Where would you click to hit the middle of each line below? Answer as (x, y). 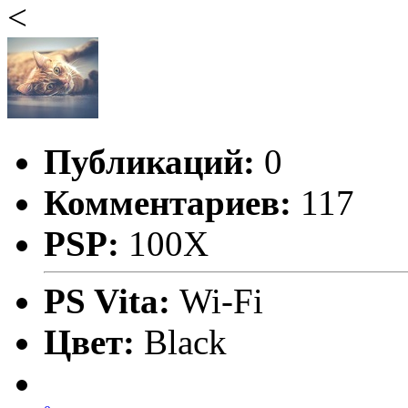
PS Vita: (112, 301)
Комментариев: (168, 203)
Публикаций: (149, 162)
